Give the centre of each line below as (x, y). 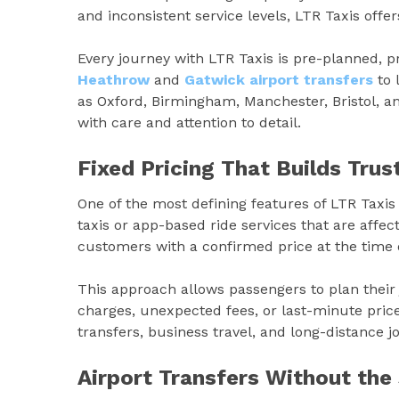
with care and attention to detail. (189, 122)
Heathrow (116, 79)
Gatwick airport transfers (279, 79)
